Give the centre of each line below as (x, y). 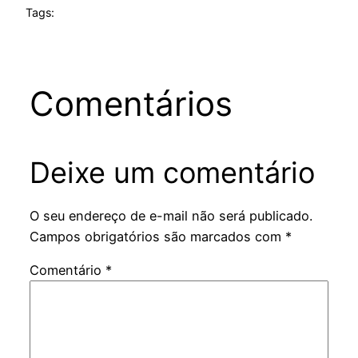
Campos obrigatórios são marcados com (157, 237)
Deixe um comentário (172, 172)
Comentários (131, 103)
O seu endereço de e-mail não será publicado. (171, 216)
